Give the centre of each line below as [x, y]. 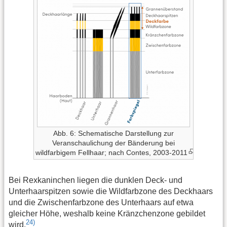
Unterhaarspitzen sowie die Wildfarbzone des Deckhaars [111, 191]
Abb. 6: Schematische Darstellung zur [113, 134]
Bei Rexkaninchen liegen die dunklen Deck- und [96, 180]
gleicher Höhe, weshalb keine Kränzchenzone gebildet [107, 213]
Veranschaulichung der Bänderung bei [113, 143]
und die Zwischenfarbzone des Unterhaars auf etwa [101, 202]
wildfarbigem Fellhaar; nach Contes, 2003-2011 [111, 153]
